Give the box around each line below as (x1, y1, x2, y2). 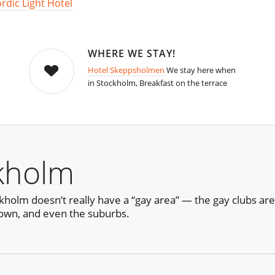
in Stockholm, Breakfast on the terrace (87, 77, 227, 89)
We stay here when (164, 64, 236, 76)
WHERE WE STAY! (87, 47, 176, 61)
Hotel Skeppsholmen (87, 64, 165, 76)
